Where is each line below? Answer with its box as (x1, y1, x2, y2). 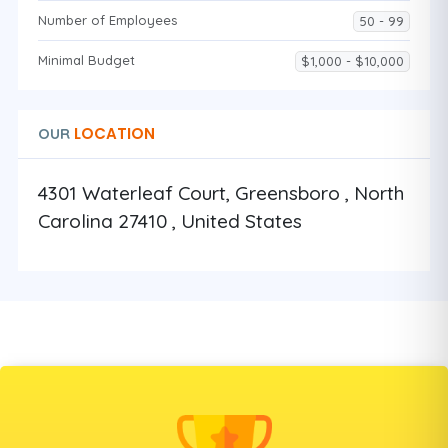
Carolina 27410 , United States (38, 209, 302, 233)
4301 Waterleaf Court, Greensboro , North (38, 181, 404, 205)
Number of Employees (38, 12, 177, 28)
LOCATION (70, 123, 155, 144)
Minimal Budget (38, 52, 135, 68)
